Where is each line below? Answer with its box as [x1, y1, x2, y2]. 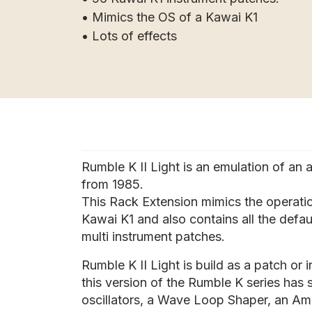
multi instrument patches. [81, 229, 225, 244]
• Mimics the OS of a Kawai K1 [81, 10, 258, 24]
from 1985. [81, 177, 143, 192]
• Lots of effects [81, 29, 177, 43]
